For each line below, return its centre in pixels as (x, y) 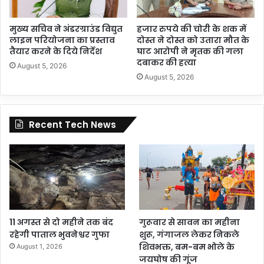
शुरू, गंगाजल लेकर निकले (189, 234)
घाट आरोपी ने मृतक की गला (190, 52)
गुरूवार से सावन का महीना (190, 222)
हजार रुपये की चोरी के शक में (192, 29)
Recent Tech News (72, 125)
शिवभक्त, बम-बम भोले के (187, 247)
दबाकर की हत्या (166, 63)
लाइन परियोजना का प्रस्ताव (62, 40)
